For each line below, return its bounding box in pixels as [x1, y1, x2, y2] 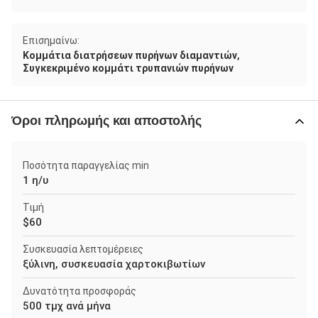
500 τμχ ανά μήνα [23, 300, 111, 312]
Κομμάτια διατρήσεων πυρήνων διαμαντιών [23, 50, 237, 61]
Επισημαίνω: [23, 35, 79, 46]
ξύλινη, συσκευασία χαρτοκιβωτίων [23, 258, 205, 270]
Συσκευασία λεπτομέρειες [23, 243, 143, 255]
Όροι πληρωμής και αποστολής [11, 114, 202, 128]
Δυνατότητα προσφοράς [23, 285, 136, 297]
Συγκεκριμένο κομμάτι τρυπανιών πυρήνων [23, 62, 234, 74]
